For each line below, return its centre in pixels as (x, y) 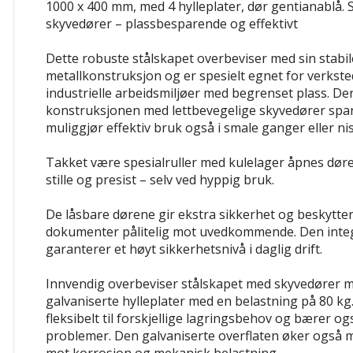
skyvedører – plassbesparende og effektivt (172, 24)
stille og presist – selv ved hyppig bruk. (160, 180)
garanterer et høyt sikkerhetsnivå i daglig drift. (184, 249)
